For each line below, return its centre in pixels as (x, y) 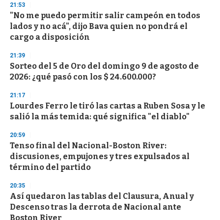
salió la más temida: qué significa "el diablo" (100, 117)
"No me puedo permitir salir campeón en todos (105, 16)
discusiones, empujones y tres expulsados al (100, 157)
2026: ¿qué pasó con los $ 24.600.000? (83, 77)
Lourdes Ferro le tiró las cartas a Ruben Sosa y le (108, 106)
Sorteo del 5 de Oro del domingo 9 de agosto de (104, 66)
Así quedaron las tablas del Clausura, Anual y (102, 196)
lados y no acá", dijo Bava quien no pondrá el (99, 27)
